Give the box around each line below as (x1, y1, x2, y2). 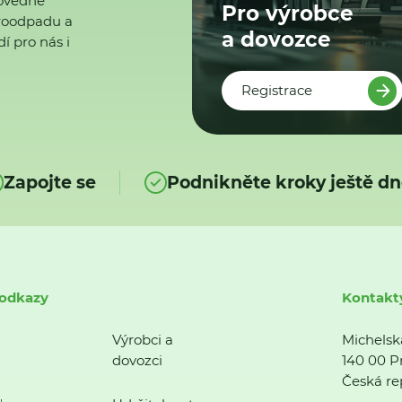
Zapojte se (3, 171, 96, 193)
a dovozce (222, 26, 332, 53)
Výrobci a (111, 331, 173, 349)
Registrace (241, 82, 313, 100)
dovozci (111, 352, 162, 370)
